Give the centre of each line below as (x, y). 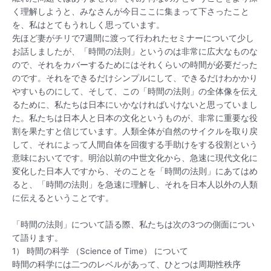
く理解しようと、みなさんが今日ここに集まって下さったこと (131, 11)
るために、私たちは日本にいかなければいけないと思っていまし (135, 104)
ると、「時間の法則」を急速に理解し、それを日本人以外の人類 (135, 184)
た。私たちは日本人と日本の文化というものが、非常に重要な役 (135, 118)
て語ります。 (38, 237)
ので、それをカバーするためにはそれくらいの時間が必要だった (135, 64)
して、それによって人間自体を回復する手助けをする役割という (135, 144)
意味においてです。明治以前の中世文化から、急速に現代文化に (135, 158)
